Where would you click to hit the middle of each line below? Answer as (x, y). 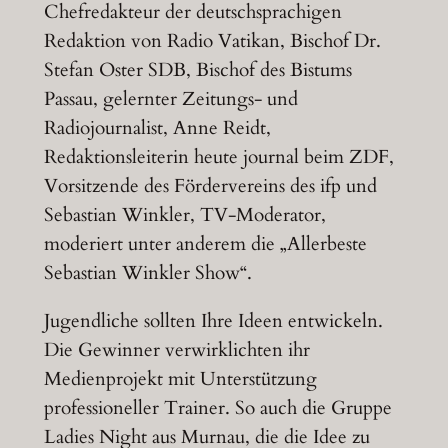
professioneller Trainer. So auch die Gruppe (217, 408)
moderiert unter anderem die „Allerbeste (205, 244)
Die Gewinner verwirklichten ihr (176, 350)
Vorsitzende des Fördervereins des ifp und (210, 186)
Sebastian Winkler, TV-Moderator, (184, 215)
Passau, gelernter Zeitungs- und (170, 99)
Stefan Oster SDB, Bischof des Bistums (197, 70)
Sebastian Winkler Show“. (147, 273)
